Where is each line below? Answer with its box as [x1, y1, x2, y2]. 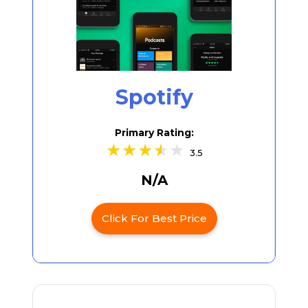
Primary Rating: [114, 126, 194, 139]
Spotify [115, 84, 193, 110]
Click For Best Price [101, 211, 207, 225]
